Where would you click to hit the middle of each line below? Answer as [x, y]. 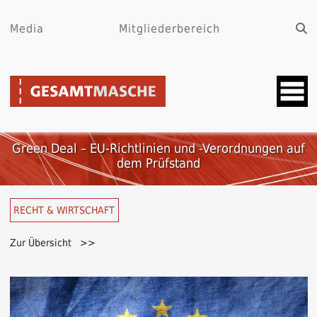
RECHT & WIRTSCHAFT [64, 210]
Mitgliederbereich [169, 29]
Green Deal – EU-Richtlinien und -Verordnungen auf [158, 149]
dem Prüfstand [158, 163]
